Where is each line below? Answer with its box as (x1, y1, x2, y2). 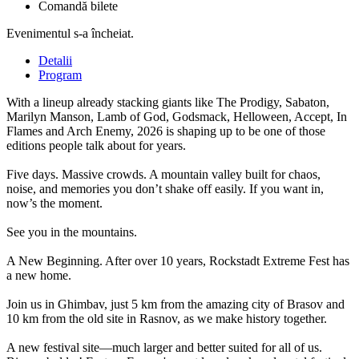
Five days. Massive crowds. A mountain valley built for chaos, (6, 167, 321, 181)
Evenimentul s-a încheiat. (6, 26, 134, 40)
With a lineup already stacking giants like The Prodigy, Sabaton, (6, 95, 329, 109)
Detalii (38, 53, 72, 67)
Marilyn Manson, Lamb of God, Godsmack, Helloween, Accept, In (6, 109, 347, 123)
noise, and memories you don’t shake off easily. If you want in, (6, 181, 324, 196)
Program (38, 67, 82, 82)
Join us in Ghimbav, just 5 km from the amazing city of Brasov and (6, 296, 345, 311)
